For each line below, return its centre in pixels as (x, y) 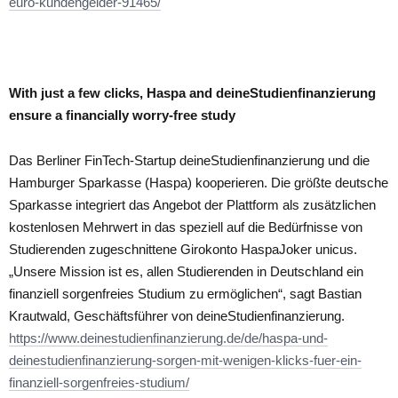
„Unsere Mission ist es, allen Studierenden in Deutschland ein (186, 271)
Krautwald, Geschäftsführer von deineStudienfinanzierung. (177, 315)
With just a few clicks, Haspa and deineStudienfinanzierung (192, 92)
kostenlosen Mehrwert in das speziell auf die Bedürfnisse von (186, 227)
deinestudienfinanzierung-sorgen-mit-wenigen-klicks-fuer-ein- (185, 360)
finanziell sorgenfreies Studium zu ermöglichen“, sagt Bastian (185, 293)
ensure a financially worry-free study (122, 115)
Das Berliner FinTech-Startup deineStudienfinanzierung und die (189, 160)
